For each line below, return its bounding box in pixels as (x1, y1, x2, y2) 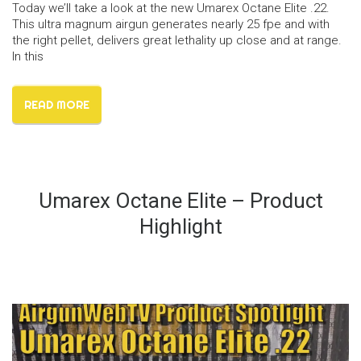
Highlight (139, 214, 222, 239)
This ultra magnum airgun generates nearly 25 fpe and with (12, 17, 330, 32)
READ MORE (24, 98, 89, 113)
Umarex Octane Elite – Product (38, 189, 323, 214)
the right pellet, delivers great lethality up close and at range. (12, 33, 345, 48)
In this (12, 49, 44, 64)
